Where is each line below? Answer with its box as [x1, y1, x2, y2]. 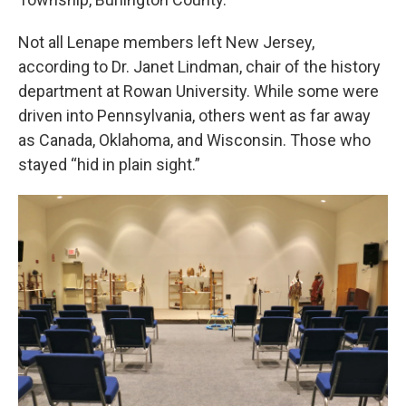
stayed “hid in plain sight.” [18, 155, 200, 174]
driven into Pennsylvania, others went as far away [18, 106, 371, 125]
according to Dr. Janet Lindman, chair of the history [18, 57, 381, 76]
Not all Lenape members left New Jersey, [18, 33, 314, 52]
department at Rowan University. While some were [18, 82, 379, 101]
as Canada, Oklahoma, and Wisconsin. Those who [18, 130, 371, 150]
